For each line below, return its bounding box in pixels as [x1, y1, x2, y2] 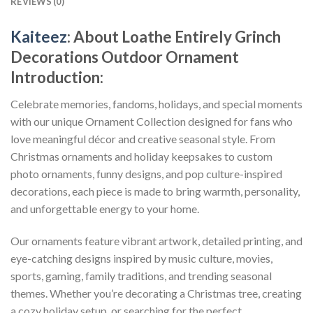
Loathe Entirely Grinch [122, 27, 281, 46]
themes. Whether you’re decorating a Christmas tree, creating [10, 286, 302, 300]
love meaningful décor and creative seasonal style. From [10, 131, 275, 145]
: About [67, 27, 122, 46]
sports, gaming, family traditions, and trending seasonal [10, 268, 272, 282]
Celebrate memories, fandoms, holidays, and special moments [10, 96, 303, 110]
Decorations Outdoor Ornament [10, 47, 239, 66]
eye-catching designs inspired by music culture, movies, [10, 251, 272, 265]
